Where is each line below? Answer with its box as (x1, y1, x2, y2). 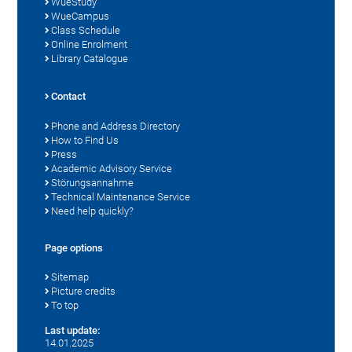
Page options (45, 241, 104, 254)
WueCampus (51, 9, 110, 22)
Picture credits (51, 284, 116, 297)
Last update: (45, 324, 101, 336)
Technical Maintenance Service (51, 190, 191, 203)
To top (51, 299, 79, 311)
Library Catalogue (51, 52, 129, 64)
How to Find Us (51, 134, 119, 146)
